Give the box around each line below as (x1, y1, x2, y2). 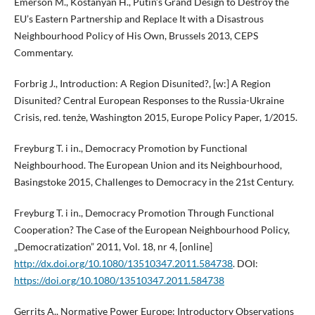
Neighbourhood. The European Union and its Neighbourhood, (13, 159, 282, 172)
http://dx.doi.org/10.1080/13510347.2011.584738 (13, 257, 233, 270)
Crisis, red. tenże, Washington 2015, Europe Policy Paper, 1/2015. (13, 111, 297, 124)
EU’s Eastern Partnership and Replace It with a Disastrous (13, 13, 264, 25)
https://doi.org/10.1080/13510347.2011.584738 (13, 274, 224, 287)
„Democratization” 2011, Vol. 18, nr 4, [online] (13, 240, 212, 253)
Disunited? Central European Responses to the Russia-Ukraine (13, 94, 284, 107)
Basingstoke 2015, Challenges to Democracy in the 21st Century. (13, 176, 294, 188)
